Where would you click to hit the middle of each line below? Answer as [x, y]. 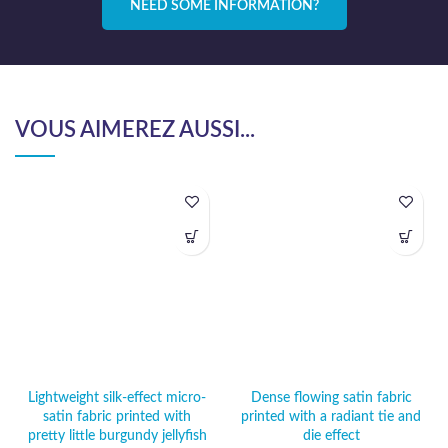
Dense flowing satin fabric [331, 397]
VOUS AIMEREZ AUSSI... [135, 129]
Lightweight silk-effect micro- [117, 397]
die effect [331, 435]
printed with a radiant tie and [331, 416]
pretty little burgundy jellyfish [117, 435]
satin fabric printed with [117, 416]
